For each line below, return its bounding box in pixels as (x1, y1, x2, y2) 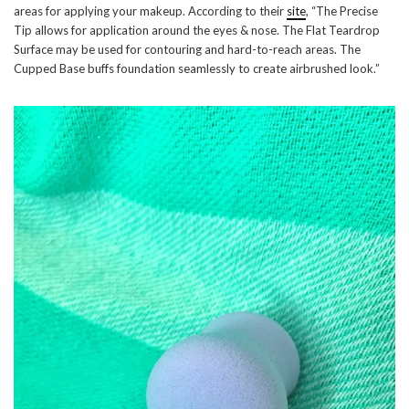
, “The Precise (306, 4, 378, 19)
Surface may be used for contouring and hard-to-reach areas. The (14, 42, 361, 58)
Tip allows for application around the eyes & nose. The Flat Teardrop (14, 23, 380, 38)
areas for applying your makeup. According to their (14, 4, 287, 19)
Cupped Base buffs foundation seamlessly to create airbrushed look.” (14, 61, 380, 77)
